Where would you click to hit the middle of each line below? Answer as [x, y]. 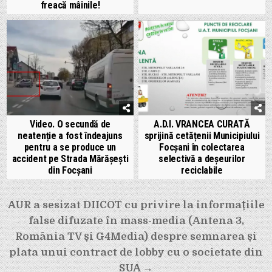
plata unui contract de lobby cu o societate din [136, 252]
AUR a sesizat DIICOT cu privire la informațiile [136, 205]
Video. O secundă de [70, 124]
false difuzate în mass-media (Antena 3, [136, 220]
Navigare [42, 205]
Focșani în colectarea [202, 147]
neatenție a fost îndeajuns [70, 135]
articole [37, 239]
